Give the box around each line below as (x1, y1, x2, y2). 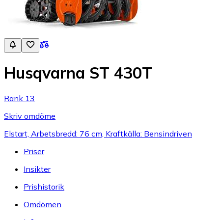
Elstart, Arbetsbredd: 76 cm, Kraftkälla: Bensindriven (4, 128, 192, 138)
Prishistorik (24, 181, 64, 192)
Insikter (24, 164, 51, 174)
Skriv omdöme (4, 110, 55, 121)
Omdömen (24, 199, 61, 209)
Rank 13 (4, 93, 35, 103)
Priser (24, 146, 44, 156)
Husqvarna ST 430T (4, 63, 152, 83)
